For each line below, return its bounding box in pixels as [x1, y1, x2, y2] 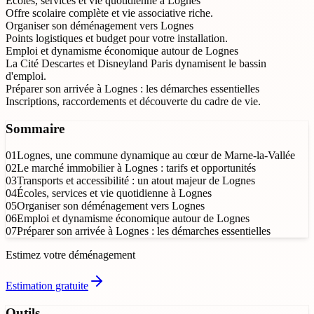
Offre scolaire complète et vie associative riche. [6, 6, 213, 19]
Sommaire [6, 121, 64, 136]
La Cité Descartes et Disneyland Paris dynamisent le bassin [6, 57, 266, 69]
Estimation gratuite [6, 280, 88, 292]
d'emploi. [6, 69, 46, 82]
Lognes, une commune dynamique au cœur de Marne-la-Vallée [17, 149, 295, 162]
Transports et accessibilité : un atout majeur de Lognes [17, 175, 255, 187]
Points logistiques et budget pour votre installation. [6, 32, 228, 44]
